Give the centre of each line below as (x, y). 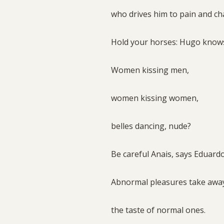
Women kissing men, (151, 70)
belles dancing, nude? (152, 126)
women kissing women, (155, 98)
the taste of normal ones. (159, 210)
